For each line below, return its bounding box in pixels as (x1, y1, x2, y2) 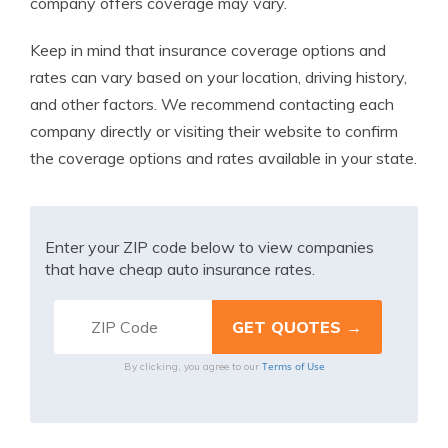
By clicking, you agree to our (123, 360, 262, 373)
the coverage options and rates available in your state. (30, 148, 417, 168)
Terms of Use (261, 359, 325, 373)
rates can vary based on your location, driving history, (30, 67, 407, 87)
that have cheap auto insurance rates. (45, 259, 315, 279)
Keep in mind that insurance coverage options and (30, 40, 386, 60)
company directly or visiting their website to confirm (30, 121, 398, 141)
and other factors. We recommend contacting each (30, 94, 394, 114)
